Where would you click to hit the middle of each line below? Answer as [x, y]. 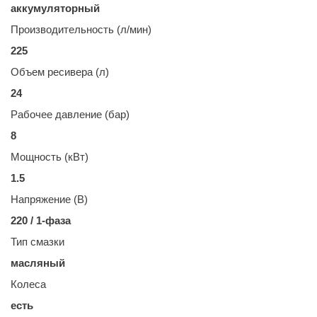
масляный [38, 263]
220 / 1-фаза [40, 220]
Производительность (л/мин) [81, 29]
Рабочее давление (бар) [70, 114]
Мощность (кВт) [49, 157]
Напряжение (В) [49, 199]
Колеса [28, 284]
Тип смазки [37, 242]
